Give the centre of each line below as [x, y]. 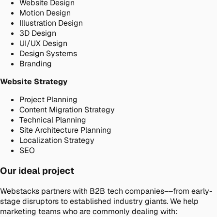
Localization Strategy [57, 140]
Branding [36, 64]
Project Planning [48, 100]
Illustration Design [51, 23]
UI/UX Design [43, 44]
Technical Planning [53, 120]
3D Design [38, 33]
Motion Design [45, 13]
